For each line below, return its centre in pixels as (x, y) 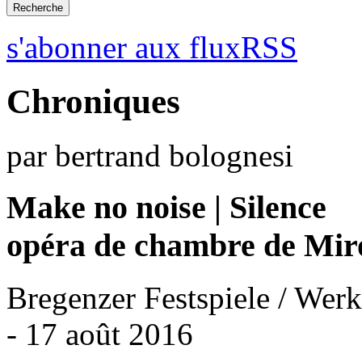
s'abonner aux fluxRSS (152, 47)
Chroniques (93, 101)
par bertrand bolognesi (150, 155)
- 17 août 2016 (100, 335)
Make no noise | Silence (166, 208)
